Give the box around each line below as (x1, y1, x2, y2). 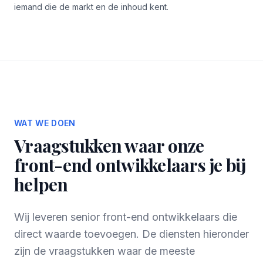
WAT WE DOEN (14, 118, 76, 128)
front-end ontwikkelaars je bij (14, 153, 246, 177)
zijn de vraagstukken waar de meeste (14, 245, 195, 257)
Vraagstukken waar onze (14, 134, 204, 157)
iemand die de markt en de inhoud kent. (14, 2, 168, 12)
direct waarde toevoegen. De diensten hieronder (14, 228, 249, 240)
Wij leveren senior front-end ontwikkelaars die (14, 211, 237, 223)
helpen (14, 173, 68, 196)
